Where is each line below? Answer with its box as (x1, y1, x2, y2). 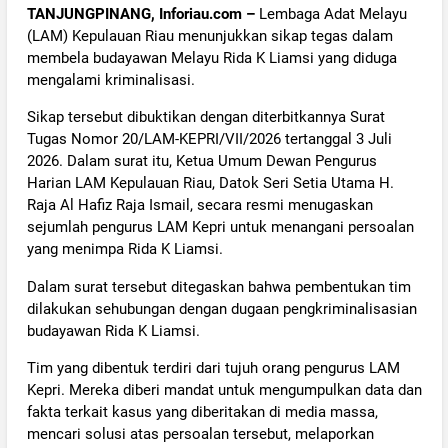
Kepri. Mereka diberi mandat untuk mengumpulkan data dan (26, 380, 422, 399)
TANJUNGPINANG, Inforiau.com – (26, 5, 259, 24)
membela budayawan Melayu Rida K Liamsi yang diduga (26, 49, 397, 68)
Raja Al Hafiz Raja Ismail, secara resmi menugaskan (26, 196, 373, 215)
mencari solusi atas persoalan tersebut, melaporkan (26, 424, 374, 443)
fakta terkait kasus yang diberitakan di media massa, (26, 402, 378, 421)
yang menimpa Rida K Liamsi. (26, 240, 223, 259)
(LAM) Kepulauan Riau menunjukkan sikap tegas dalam (26, 27, 393, 46)
